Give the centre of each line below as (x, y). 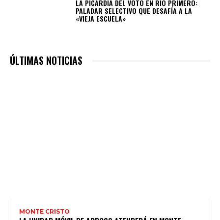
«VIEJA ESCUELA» (101, 18)
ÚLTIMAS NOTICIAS (46, 61)
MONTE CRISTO (44, 211)
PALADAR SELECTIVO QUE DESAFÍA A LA (134, 10)
